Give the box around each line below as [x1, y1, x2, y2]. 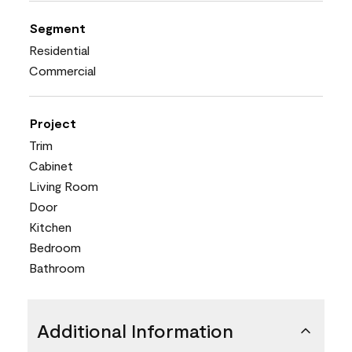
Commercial [29, 62, 96, 78]
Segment [30, 20, 86, 35]
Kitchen [29, 218, 71, 234]
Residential [29, 42, 90, 57]
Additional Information [37, 318, 233, 342]
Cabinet [29, 157, 73, 173]
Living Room [29, 178, 98, 193]
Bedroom [29, 239, 81, 255]
